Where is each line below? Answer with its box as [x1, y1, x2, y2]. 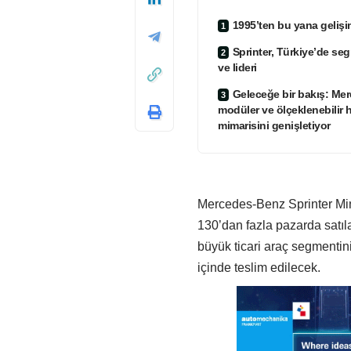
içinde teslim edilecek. [197, 261, 320, 275]
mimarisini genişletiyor [218, 119, 331, 132]
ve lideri [218, 61, 257, 74]
